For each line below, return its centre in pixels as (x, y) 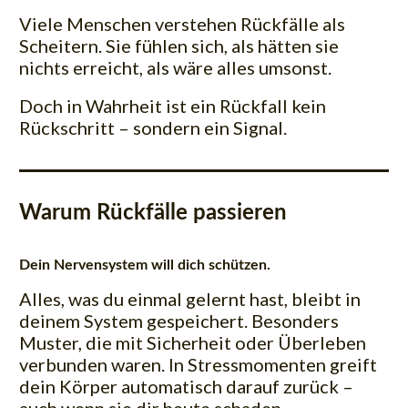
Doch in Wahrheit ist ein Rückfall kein (173, 106)
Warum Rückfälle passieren (153, 214)
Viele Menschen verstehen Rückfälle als (182, 24)
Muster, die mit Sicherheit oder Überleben (193, 343)
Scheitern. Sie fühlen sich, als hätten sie (179, 46)
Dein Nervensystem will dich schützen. (145, 265)
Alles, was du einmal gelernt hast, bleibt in (190, 299)
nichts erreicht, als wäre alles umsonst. (175, 68)
